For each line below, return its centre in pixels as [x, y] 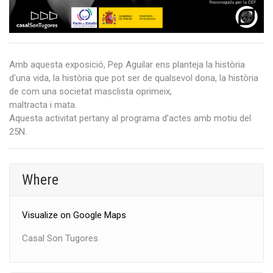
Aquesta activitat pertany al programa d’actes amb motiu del [130, 119]
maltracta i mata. [43, 105]
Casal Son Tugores [60, 239]
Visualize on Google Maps [74, 215]
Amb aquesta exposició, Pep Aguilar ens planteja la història [127, 65]
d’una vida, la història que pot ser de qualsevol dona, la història [134, 78]
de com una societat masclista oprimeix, [90, 92]
